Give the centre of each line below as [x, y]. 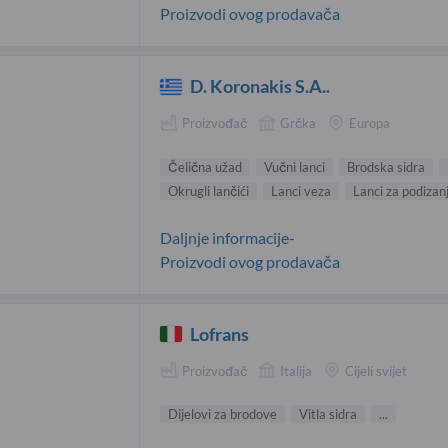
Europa [369, 123]
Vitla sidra [328, 414]
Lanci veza [301, 190]
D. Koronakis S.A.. [260, 86]
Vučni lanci [294, 166]
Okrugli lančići [208, 190]
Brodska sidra [386, 166]
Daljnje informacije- [227, 237]
